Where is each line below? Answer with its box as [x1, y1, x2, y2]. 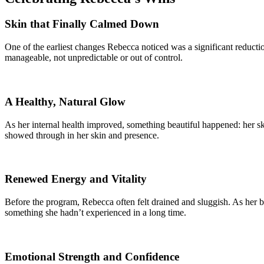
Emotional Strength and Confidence [5, 250, 179, 263]
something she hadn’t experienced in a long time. [5, 207, 186, 218]
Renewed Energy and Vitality [5, 173, 147, 186]
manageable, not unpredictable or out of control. [5, 52, 183, 63]
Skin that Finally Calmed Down [5, 18, 159, 31]
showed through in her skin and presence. [5, 130, 159, 140]
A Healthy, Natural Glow [5, 95, 126, 108]
